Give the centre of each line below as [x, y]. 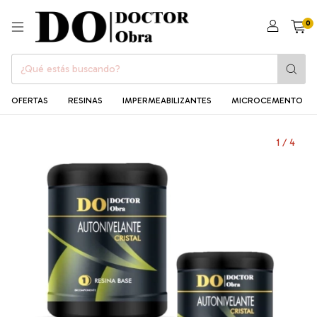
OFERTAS [30, 101]
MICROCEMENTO [267, 101]
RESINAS [85, 101]
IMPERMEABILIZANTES [167, 101]
